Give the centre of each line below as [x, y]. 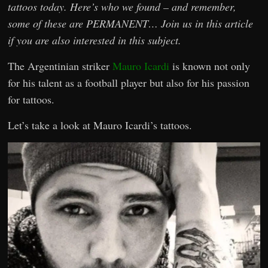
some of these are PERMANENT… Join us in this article [131, 24]
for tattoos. [31, 100]
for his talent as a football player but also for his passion [129, 83]
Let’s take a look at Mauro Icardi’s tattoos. [100, 125]
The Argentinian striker [60, 66]
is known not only [210, 66]
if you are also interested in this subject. [95, 40]
